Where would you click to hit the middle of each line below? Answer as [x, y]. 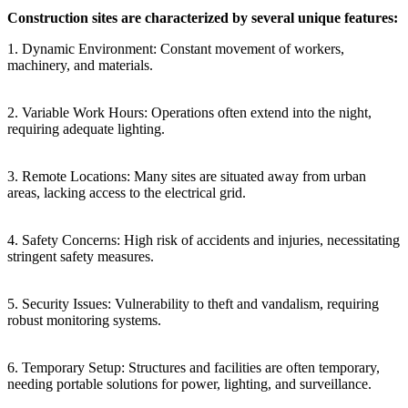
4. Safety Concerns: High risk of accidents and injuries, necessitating [204, 240]
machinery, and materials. [80, 65]
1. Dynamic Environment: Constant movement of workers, [176, 48]
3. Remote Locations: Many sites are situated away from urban [187, 176]
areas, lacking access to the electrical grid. [127, 192]
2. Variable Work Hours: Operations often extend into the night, [189, 112]
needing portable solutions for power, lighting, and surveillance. [189, 383]
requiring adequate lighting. [86, 128]
